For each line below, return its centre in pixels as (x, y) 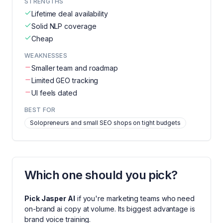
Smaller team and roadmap (75, 68)
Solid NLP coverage (64, 26)
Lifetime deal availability (70, 14)
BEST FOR (40, 110)
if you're (91, 198)
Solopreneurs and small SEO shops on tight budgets (106, 123)
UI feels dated (54, 93)
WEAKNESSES (46, 56)
